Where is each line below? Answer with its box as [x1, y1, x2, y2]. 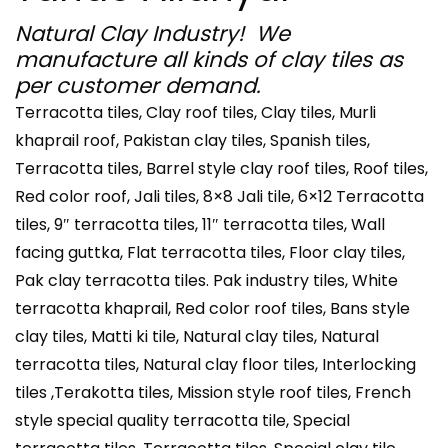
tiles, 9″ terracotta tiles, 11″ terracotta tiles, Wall [15, 212, 385, 236]
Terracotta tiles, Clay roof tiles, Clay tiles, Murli [15, 100, 376, 124]
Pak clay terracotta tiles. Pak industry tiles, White [15, 268, 398, 292]
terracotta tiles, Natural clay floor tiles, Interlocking [15, 352, 416, 376]
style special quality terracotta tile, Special [15, 408, 350, 432]
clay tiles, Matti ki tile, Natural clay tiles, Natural [15, 324, 379, 348]
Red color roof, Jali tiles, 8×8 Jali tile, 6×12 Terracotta [15, 184, 424, 208]
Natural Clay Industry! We [15, 18, 290, 48]
